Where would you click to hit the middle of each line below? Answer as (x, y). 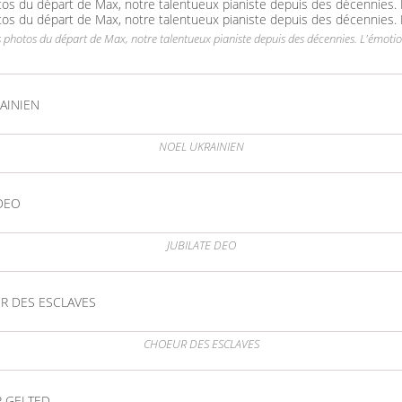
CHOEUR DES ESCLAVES (201, 345)
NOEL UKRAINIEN (201, 147)
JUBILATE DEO (201, 246)
